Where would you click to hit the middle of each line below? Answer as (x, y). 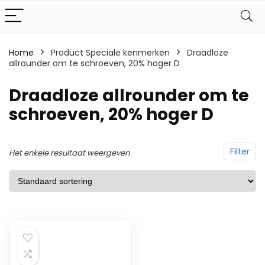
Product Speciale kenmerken (110, 53)
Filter (240, 151)
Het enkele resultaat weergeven (69, 153)
